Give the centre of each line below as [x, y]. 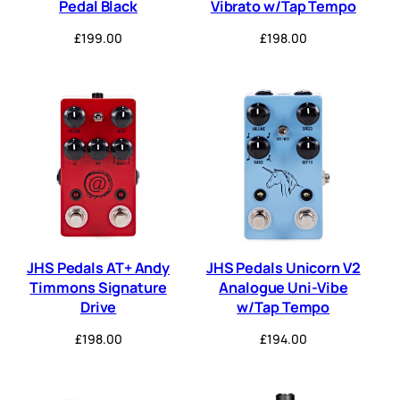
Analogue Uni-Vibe [283, 288]
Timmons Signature [98, 288]
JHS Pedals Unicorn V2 [283, 268]
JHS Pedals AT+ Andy [99, 268]
